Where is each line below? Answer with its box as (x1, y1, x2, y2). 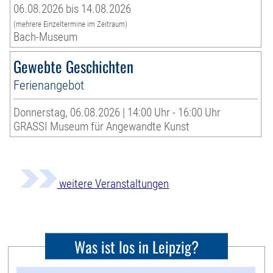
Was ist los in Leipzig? (74, 235, 199, 258)
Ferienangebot (13, 77, 85, 93)
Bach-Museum (13, 30, 78, 44)
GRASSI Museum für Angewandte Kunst (13, 119, 190, 134)
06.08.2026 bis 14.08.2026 (13, 2, 132, 16)
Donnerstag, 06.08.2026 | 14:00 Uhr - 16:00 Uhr (13, 105, 221, 120)
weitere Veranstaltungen (57, 177, 169, 191)
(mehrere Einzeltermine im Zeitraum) (13, 19, 128, 29)
